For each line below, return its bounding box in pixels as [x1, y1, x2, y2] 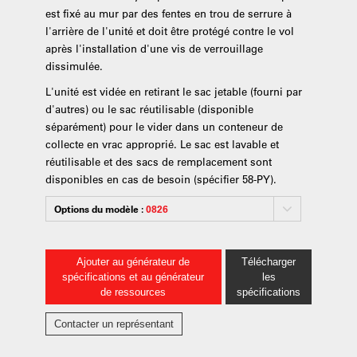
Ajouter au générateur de [76, 256, 190, 268]
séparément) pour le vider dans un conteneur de [45, 120, 283, 133]
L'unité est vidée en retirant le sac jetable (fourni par [45, 84, 302, 98]
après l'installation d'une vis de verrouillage [45, 41, 263, 55]
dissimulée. [45, 59, 103, 73]
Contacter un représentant [53, 318, 174, 330]
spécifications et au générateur [62, 271, 205, 283]
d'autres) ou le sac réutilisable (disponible [45, 102, 253, 116]
